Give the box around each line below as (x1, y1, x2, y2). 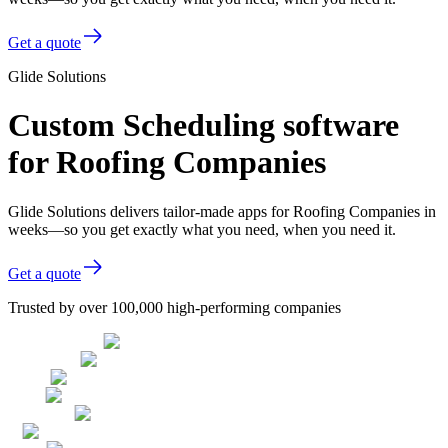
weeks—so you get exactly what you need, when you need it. (8, 220, 396, 238)
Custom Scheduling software (8, 107, 399, 144)
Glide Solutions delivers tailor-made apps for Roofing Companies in (8, 202, 436, 220)
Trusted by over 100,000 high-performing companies (8, 298, 341, 316)
